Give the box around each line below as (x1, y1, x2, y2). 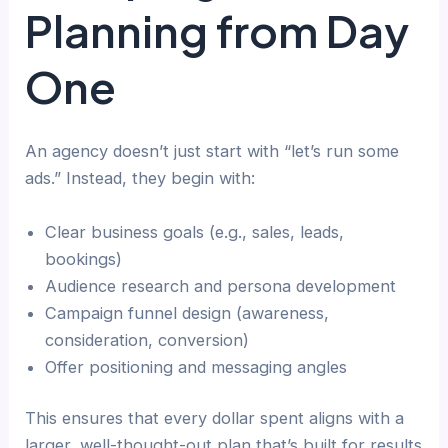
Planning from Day (25, 3, 410, 59)
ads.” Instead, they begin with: (25, 168, 256, 189)
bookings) (45, 248, 123, 269)
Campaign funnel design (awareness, (45, 302, 330, 323)
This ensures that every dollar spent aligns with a (25, 408, 405, 429)
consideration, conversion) (45, 329, 250, 350)
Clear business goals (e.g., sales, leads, (45, 221, 345, 242)
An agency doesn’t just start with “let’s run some (25, 141, 400, 162)
